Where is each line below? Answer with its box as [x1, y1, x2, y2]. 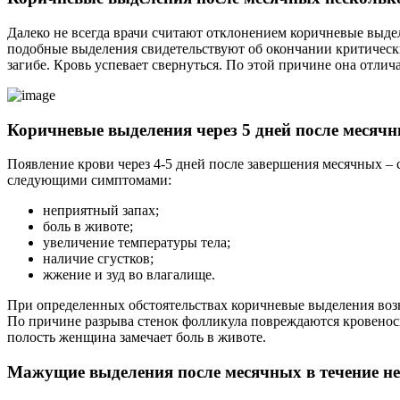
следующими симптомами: [7, 172, 171, 188]
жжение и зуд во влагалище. [43, 267, 215, 283]
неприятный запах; [43, 203, 159, 219]
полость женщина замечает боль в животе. [7, 329, 266, 346]
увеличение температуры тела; [43, 235, 230, 251]
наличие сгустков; [43, 251, 154, 267]
